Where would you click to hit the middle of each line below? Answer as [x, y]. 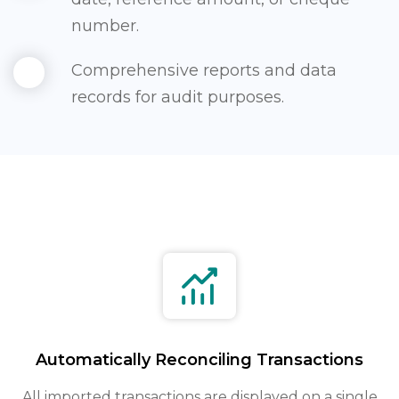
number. [105, 26]
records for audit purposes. [178, 98]
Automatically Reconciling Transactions [199, 360]
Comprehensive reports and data [204, 71]
